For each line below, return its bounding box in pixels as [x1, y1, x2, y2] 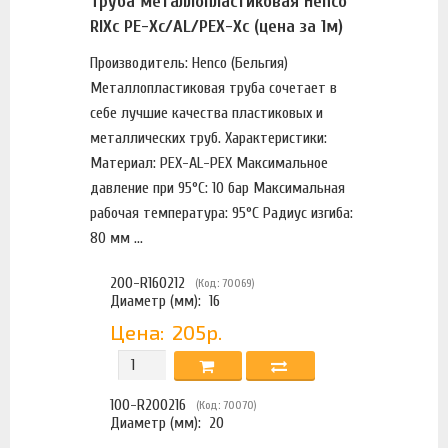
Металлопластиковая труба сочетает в [90, 79, 337, 97]
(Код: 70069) [195, 275, 255, 290]
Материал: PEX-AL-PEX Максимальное [90, 154, 328, 172]
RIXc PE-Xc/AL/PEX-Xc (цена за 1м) [90, 15, 343, 37]
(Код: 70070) [196, 397, 257, 412]
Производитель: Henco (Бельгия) [90, 54, 288, 72]
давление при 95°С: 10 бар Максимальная [90, 179, 345, 197]
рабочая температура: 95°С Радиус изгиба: [90, 204, 353, 222]
